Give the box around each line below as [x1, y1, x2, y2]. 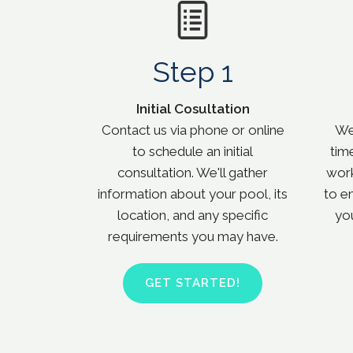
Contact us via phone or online [101, 122, 284, 139]
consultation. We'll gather [117, 165, 268, 181]
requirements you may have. [107, 229, 278, 245]
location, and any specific [117, 207, 268, 224]
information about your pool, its [98, 186, 288, 203]
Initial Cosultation [136, 101, 250, 117]
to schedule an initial [132, 143, 253, 160]
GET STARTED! [145, 276, 240, 291]
